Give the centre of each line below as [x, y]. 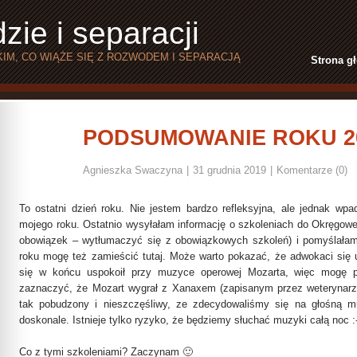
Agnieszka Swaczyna [133, 170]
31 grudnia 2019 [229, 170]
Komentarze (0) [312, 170]
